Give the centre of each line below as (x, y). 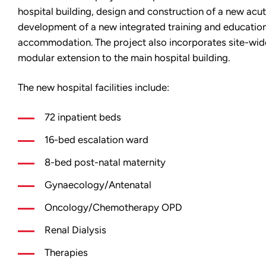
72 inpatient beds (83, 117)
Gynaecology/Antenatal (98, 185)
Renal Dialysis (75, 230)
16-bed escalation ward (96, 140)
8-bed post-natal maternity (105, 162)
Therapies (66, 253)
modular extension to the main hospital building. (124, 58)
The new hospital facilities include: (94, 88)
